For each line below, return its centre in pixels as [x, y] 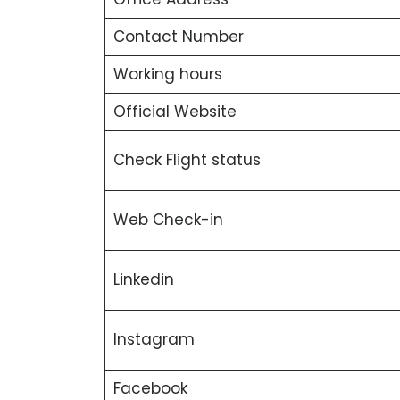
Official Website [175, 112]
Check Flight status [187, 160]
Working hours [167, 75]
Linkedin [143, 280]
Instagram [154, 340]
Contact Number [178, 37]
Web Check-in [168, 220]
